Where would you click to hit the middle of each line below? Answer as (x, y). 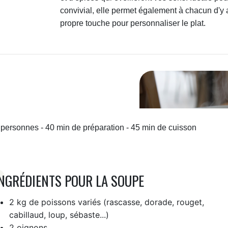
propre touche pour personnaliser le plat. (133, 23)
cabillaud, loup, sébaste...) (59, 215)
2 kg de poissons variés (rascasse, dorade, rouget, (106, 202)
